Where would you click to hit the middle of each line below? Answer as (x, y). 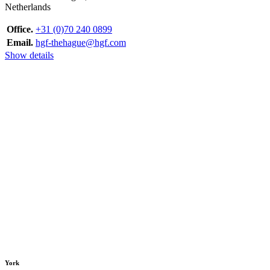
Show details (29, 55)
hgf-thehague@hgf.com (81, 42)
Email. (20, 42)
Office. (20, 29)
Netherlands (28, 7)
